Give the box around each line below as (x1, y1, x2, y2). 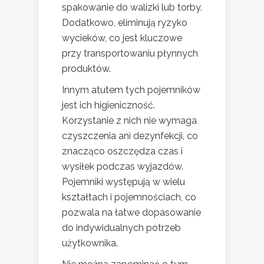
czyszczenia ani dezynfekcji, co (62, 130, 198, 142)
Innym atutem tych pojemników (62, 84, 200, 96)
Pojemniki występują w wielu (62, 176, 185, 188)
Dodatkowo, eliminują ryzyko (62, 17, 187, 29)
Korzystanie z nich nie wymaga (62, 115, 197, 127)
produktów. (62, 63, 111, 75)
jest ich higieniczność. (62, 100, 155, 111)
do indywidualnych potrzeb (62, 222, 181, 234)
